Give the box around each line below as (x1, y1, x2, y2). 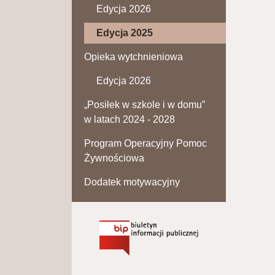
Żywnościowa (84, 152, 144, 163)
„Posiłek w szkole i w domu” (84, 99, 205, 110)
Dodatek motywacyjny (84, 176, 180, 187)
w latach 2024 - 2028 (84, 114, 175, 125)
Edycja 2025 (96, 27, 153, 38)
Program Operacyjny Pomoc (84, 137, 207, 149)
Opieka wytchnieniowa (84, 51, 183, 62)
